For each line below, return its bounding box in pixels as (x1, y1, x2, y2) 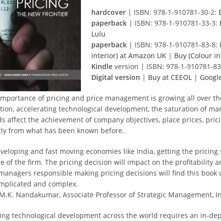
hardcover (91, 7, 126, 17)
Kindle (91, 62, 112, 71)
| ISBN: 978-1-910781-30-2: (126, 7, 219, 17)
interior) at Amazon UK (91, 51, 166, 60)
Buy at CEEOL (148, 73, 192, 82)
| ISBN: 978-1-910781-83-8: (127, 40, 220, 49)
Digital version (91, 73, 140, 82)
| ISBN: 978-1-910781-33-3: (127, 18, 220, 28)
